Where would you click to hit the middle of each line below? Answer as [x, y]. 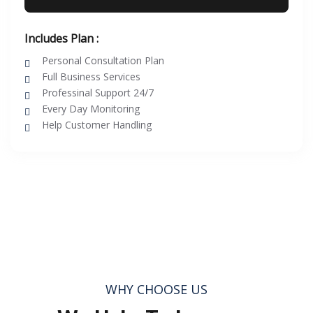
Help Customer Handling [97, 125]
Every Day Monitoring [91, 109]
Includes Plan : [61, 38]
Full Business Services [91, 77]
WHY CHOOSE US [156, 290]
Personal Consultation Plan [103, 60]
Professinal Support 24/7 [98, 93]
